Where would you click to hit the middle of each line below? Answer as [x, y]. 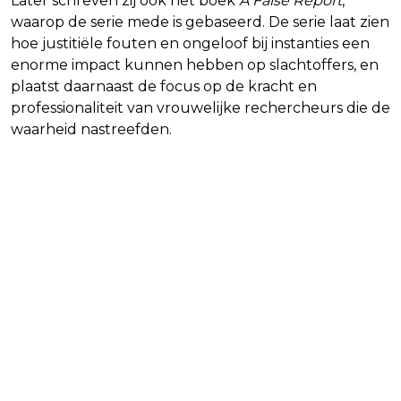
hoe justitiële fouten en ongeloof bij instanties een [190, 43]
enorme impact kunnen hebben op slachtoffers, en [195, 64]
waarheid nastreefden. [91, 129]
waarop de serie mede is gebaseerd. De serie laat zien [200, 21]
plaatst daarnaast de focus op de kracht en [164, 86]
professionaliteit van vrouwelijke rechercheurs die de [200, 107]
